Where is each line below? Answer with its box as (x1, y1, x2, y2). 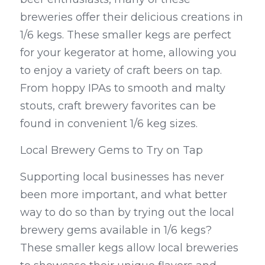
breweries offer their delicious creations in (20, 11, 243, 24)
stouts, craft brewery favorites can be (20, 99, 216, 113)
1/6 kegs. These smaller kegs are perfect (20, 28, 231, 42)
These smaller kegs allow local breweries (20, 241, 238, 255)
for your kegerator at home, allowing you (20, 46, 237, 60)
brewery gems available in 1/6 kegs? (20, 224, 212, 237)
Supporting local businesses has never (20, 170, 224, 184)
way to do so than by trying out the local (20, 206, 234, 219)
